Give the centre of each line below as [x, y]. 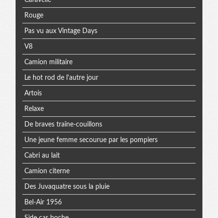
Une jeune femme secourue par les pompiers [91, 140]
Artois [33, 93]
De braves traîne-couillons [63, 124]
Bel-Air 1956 [43, 202]
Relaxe [34, 109]
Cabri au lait [42, 155]
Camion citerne [47, 171]
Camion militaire [48, 62]
